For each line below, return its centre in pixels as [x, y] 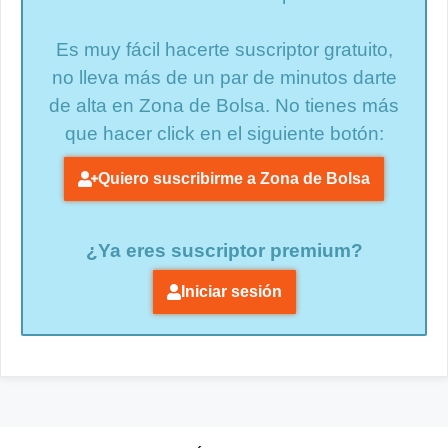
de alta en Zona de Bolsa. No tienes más [224, 106]
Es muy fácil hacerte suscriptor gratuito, [224, 50]
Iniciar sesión [231, 291]
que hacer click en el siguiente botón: [224, 134]
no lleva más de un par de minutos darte [224, 78]
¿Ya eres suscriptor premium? [224, 250]
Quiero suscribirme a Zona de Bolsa [234, 178]
